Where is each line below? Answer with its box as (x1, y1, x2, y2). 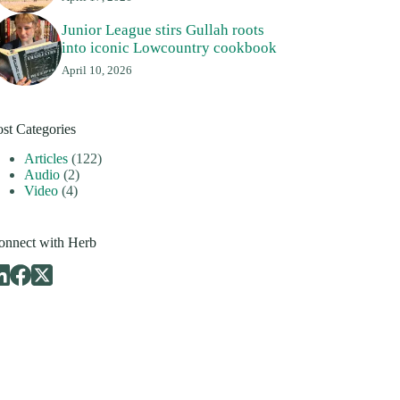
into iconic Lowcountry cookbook (61, 39, 277, 57)
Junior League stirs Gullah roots (61, 21, 264, 39)
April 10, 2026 (61, 63, 132, 78)
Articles (24, 151, 69, 167)
